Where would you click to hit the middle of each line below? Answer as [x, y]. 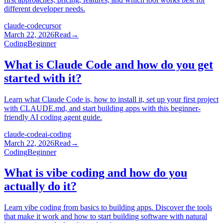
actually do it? [40, 186]
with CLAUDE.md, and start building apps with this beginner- [102, 108]
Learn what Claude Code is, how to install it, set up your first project [111, 99]
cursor [52, 25]
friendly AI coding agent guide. [53, 117]
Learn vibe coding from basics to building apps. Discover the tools [108, 208]
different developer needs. [45, 8]
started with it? [43, 78]
